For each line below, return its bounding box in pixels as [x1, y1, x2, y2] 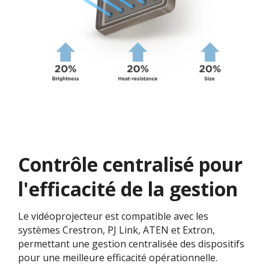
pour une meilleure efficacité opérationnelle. [18, 251, 217, 265]
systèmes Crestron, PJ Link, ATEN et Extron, [18, 223, 215, 237]
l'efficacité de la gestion [18, 176, 238, 202]
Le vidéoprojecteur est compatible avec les [18, 210, 208, 223]
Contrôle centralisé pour [18, 151, 243, 178]
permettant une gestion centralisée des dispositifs [18, 237, 244, 251]
